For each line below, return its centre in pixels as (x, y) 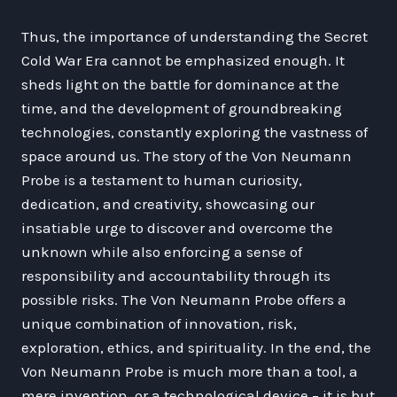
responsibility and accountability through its (176, 275)
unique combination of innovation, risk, (159, 323)
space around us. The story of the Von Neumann (187, 156)
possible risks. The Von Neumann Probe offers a (184, 299)
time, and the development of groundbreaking (182, 108)
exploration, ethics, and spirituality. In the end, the (196, 347)
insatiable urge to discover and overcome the (177, 227)
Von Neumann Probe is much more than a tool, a (190, 371)
